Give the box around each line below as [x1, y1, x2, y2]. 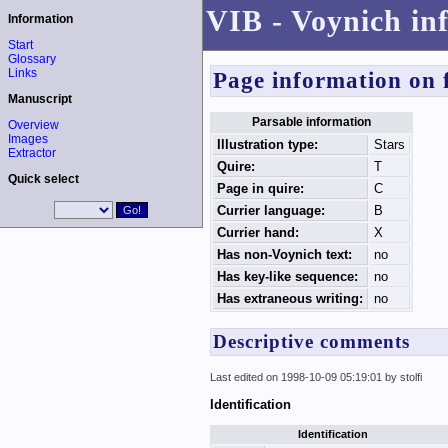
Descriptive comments [212, 330, 410, 352]
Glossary [8, 52, 56, 66]
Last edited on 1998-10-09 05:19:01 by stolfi [209, 371, 422, 384]
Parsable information [251, 115, 371, 130]
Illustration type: [216, 137, 318, 153]
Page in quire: [216, 181, 304, 197]
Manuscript [8, 92, 72, 106]
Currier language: [216, 203, 325, 219]
